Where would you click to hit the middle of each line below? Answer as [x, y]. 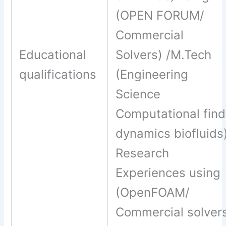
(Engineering [152, 75]
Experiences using [168, 173]
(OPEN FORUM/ [160, 16]
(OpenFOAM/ [153, 193]
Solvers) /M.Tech [164, 55]
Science [138, 94]
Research [143, 153]
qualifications [60, 75]
